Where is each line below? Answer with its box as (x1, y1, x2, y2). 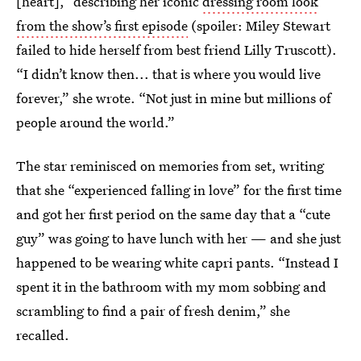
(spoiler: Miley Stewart (188, 16, 330, 35)
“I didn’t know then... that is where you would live (16, 64, 321, 83)
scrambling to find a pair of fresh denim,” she (16, 301, 290, 320)
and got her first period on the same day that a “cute (16, 205, 330, 223)
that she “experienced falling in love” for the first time (16, 180, 342, 199)
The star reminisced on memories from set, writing (16, 156, 324, 175)
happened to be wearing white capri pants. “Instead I (16, 253, 338, 272)
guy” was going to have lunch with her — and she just (16, 229, 341, 247)
